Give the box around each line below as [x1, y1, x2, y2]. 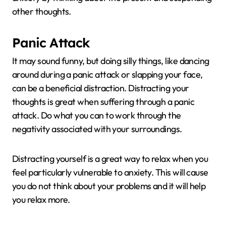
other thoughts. [12, 6, 71, 17]
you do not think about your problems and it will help [12, 180, 206, 192]
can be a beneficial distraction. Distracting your [12, 82, 189, 94]
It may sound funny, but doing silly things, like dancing [12, 55, 209, 67]
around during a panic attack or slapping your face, [12, 69, 203, 81]
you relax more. [12, 194, 70, 206]
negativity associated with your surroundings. [12, 123, 182, 135]
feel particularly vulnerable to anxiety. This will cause [12, 166, 208, 179]
